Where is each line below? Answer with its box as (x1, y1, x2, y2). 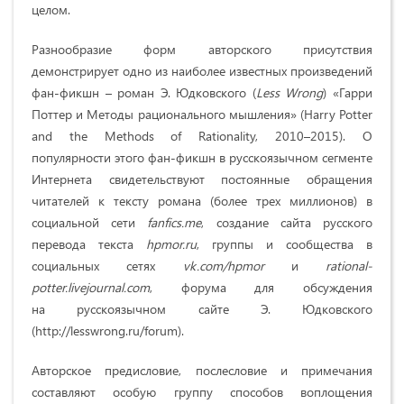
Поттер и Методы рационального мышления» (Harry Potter (32, 105, 372, 123)
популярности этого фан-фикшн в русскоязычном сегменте (32, 148, 372, 166)
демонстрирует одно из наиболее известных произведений (32, 61, 372, 79)
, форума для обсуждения (150, 278, 372, 296)
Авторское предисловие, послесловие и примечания (32, 361, 372, 379)
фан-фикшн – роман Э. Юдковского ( (32, 83, 256, 101)
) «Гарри (323, 83, 373, 101)
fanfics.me (147, 213, 202, 231)
